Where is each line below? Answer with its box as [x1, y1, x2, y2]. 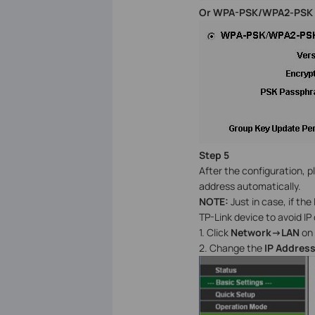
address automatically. [198, 179, 301, 193]
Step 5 [198, 148, 229, 162]
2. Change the [198, 241, 264, 255]
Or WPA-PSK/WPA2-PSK [198, 6, 313, 20]
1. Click [198, 226, 231, 240]
